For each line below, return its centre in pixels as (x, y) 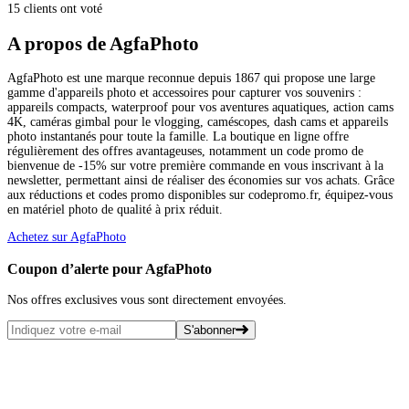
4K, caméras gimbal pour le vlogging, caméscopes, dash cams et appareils (198, 122)
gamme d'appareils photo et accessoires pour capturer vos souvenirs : (184, 93)
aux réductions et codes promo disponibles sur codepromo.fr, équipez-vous (200, 195)
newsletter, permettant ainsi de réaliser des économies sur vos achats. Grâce (201, 181)
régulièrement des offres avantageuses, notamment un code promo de (185, 152)
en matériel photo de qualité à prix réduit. (115, 210)
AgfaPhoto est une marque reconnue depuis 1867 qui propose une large (191, 79)
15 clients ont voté (55, 9)
